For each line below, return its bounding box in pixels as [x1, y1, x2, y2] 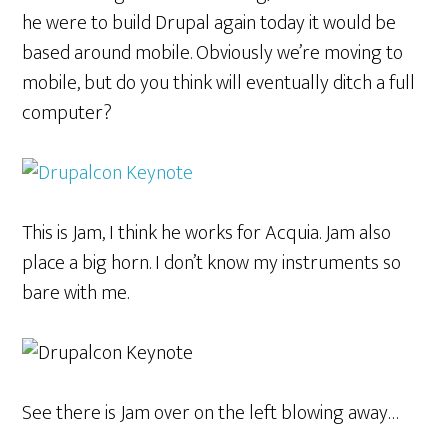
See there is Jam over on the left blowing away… [22, 396, 400, 430]
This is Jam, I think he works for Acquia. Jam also [22, 216, 392, 250]
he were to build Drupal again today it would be [22, 6, 397, 40]
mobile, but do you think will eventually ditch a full [22, 66, 416, 100]
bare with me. [22, 276, 130, 310]
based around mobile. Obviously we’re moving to [22, 36, 404, 70]
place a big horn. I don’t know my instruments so [22, 246, 402, 280]
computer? [22, 96, 113, 130]
